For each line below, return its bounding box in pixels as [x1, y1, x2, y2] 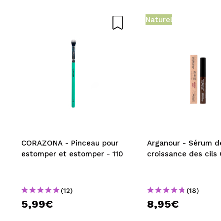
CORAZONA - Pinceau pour [21, 138, 118, 147]
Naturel [146, 15, 172, 24]
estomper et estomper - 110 [21, 149, 123, 158]
